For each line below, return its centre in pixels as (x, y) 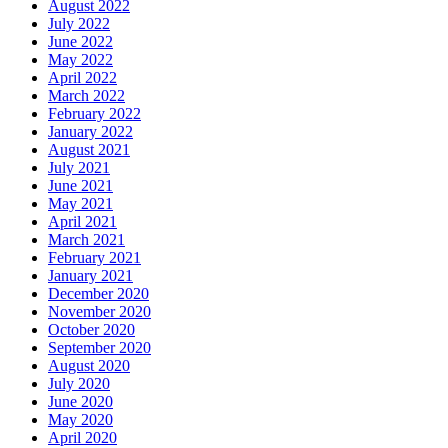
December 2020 (98, 293)
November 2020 (99, 311)
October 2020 (91, 329)
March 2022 (86, 95)
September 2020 (99, 347)
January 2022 (90, 131)
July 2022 (79, 23)
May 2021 (80, 203)
